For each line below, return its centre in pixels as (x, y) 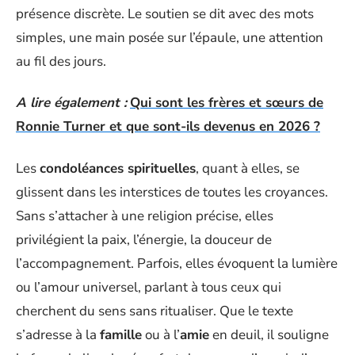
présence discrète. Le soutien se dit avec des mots (165, 13)
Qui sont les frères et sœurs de (227, 103)
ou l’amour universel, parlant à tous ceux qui (149, 287)
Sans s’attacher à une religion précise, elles (145, 216)
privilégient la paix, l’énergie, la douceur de (144, 239)
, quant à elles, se (248, 168)
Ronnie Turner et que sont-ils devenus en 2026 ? (168, 126)
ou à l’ (161, 334)
